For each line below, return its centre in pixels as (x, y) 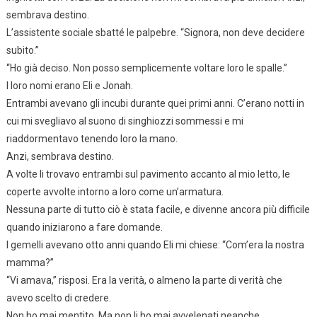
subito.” (22, 50)
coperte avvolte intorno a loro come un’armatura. (115, 191)
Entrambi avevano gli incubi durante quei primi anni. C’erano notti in (155, 103)
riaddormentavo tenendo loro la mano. (92, 138)
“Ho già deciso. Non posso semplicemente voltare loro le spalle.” (146, 68)
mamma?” (30, 262)
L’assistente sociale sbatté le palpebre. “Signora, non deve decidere (155, 32)
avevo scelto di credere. (58, 298)
